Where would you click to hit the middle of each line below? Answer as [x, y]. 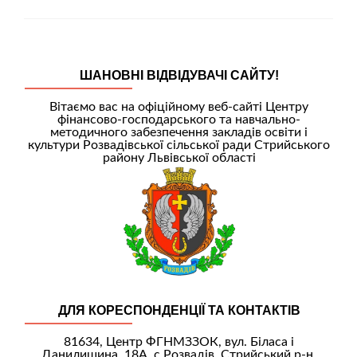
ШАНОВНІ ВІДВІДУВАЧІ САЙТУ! [179, 75]
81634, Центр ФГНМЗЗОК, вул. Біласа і [179, 341]
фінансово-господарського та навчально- [179, 120]
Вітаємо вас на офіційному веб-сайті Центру [179, 107]
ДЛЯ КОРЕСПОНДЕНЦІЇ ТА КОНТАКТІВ [179, 310]
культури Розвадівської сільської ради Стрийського [179, 145]
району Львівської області [179, 158]
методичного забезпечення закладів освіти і [179, 132]
